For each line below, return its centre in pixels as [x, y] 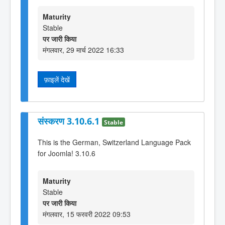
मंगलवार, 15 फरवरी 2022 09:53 [87, 214]
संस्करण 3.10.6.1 [70, 121]
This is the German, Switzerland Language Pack [114, 142]
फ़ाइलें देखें [57, 80]
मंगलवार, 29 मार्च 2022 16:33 [83, 50]
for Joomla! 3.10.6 [67, 153]
